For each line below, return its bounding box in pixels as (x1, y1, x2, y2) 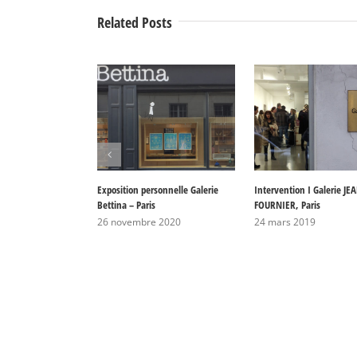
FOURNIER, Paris (254, 197, 320, 212)
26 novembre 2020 (97, 214, 181, 229)
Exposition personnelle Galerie (97, 182, 218, 197)
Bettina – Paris (97, 197, 155, 212)
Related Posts (97, 13, 172, 33)
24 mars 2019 (254, 214, 316, 229)
